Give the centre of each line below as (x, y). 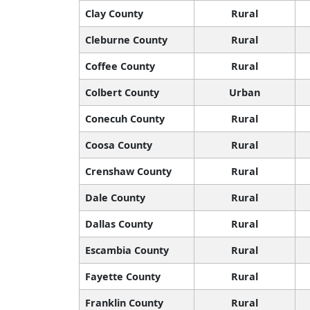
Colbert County (122, 93)
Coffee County (120, 66)
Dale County (115, 198)
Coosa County (119, 145)
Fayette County (123, 277)
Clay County (114, 14)
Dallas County (119, 224)
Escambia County (127, 250)
